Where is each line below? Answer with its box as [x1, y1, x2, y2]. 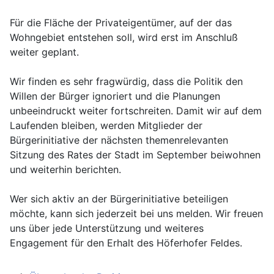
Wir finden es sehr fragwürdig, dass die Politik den [10, 75, 243, 88]
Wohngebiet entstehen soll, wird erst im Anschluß [10, 31, 238, 44]
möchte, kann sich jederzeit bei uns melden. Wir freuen [10, 207, 263, 220]
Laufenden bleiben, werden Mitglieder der [10, 119, 202, 132]
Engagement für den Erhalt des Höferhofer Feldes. [10, 237, 242, 250]
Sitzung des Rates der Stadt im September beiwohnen [10, 149, 261, 161]
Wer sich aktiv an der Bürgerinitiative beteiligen [10, 193, 228, 206]
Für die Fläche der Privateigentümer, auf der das [10, 17, 232, 29]
